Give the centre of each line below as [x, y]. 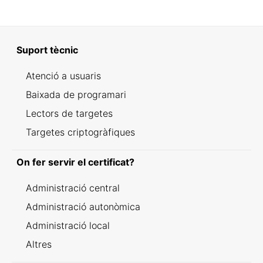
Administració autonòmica [83, 207]
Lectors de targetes [69, 113]
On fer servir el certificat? [75, 162]
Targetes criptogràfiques [80, 132]
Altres [39, 244]
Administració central [73, 188]
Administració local [68, 225]
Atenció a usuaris [63, 76]
